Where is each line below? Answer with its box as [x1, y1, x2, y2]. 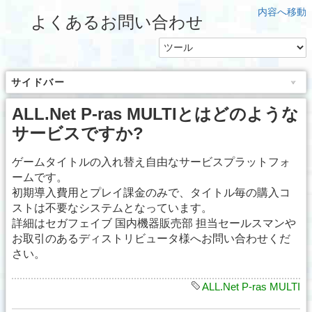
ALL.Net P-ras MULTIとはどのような [12, 104, 299, 124]
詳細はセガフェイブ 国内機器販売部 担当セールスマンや [12, 217, 296, 230]
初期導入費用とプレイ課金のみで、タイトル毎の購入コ [12, 187, 290, 199]
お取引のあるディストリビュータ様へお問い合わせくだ [12, 233, 290, 245]
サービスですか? [12, 124, 143, 143]
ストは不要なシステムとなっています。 [12, 202, 212, 214]
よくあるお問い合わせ [31, 13, 203, 31]
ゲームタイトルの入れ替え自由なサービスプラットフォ [12, 156, 290, 169]
